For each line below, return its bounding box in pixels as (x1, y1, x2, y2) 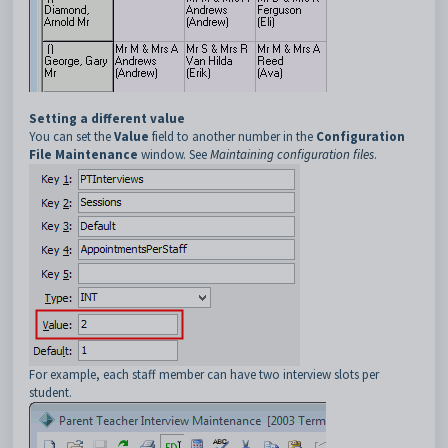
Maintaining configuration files (210, 146, 374, 163)
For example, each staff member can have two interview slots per (29, 366, 379, 383)
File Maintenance (29, 146, 138, 163)
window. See (138, 146, 210, 163)
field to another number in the (149, 128, 316, 145)
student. (29, 384, 72, 401)
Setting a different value (29, 110, 185, 127)
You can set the (29, 128, 114, 145)
